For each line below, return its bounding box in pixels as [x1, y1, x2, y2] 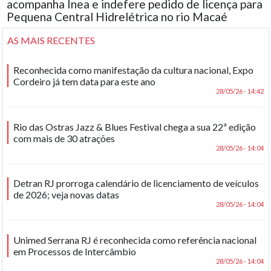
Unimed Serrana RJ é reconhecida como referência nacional [13, 234, 257, 246]
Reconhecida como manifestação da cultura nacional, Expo [13, 64, 254, 76]
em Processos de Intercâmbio [13, 246, 137, 258]
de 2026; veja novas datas [13, 189, 120, 201]
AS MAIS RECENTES [7, 34, 96, 46]
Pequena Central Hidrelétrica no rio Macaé [7, 9, 228, 24]
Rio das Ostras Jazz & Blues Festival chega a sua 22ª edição [13, 120, 256, 132]
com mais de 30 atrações [13, 132, 116, 144]
